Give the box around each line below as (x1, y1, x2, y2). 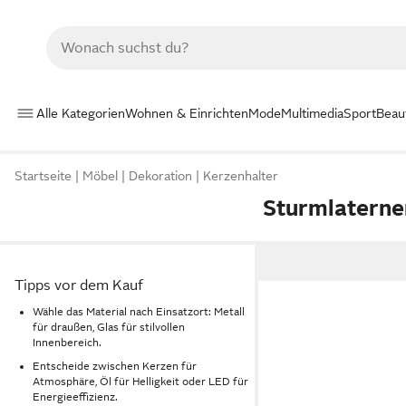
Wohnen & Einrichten (125, 105, 248, 121)
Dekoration (129, 169, 192, 184)
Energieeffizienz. (33, 391, 118, 404)
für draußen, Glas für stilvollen (33, 320, 185, 333)
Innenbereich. (33, 335, 101, 349)
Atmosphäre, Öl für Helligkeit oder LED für (33, 375, 248, 389)
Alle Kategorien (36, 105, 125, 121)
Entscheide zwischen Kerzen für (33, 360, 197, 373)
